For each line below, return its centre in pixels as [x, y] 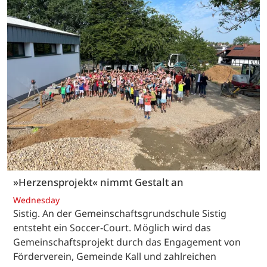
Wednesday [36, 200]
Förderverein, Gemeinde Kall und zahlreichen [115, 256]
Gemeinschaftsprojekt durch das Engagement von [127, 242]
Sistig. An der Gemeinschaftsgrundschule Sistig [120, 213]
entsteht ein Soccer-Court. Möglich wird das [112, 227]
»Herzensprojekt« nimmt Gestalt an [98, 182]
